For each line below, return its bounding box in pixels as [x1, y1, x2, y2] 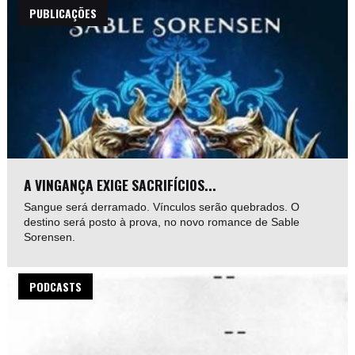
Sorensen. [24, 231, 76, 244]
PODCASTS [29, 278, 82, 296]
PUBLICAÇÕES [29, 5, 97, 22]
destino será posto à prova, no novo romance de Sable [24, 216, 300, 229]
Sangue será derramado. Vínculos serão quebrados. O [24, 200, 300, 214]
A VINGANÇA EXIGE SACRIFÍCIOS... [24, 174, 217, 196]
